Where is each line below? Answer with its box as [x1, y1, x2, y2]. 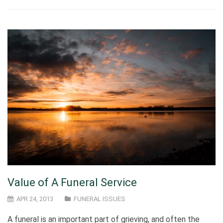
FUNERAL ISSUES [74, 195, 125, 203]
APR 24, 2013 [15, 195, 53, 203]
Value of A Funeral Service [7, 176, 137, 189]
